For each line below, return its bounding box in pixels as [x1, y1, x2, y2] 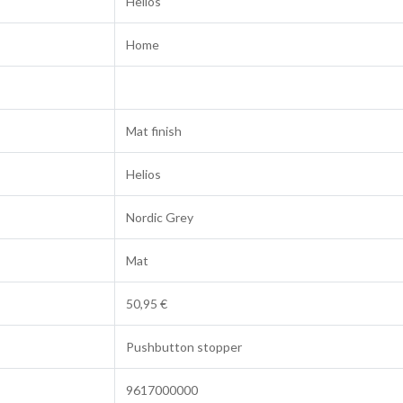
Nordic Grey [126, 210, 193, 226]
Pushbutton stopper [126, 339, 242, 355]
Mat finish [126, 123, 182, 139]
